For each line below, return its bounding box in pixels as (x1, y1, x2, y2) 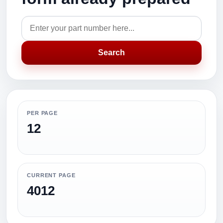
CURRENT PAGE (27, 172, 76, 178)
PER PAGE (27, 110, 58, 116)
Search (98, 48, 125, 57)
